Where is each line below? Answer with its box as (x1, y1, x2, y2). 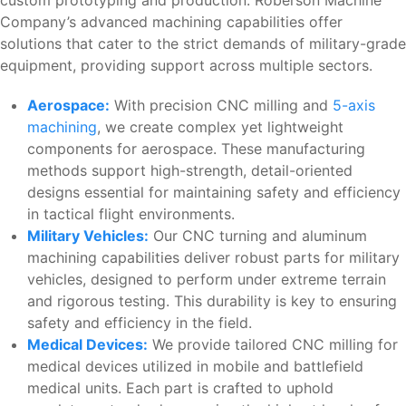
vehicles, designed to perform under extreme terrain (27, 270, 386, 289)
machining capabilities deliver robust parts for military (27, 248, 400, 267)
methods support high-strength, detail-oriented (27, 161, 353, 180)
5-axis (333, 96, 375, 115)
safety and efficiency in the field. (27, 314, 252, 333)
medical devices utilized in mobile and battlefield (27, 357, 363, 376)
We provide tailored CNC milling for (148, 335, 398, 354)
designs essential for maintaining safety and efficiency (27, 183, 401, 202)
